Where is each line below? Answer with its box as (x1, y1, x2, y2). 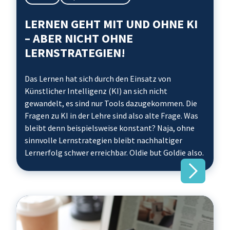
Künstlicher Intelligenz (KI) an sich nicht (25, 86, 167, 96)
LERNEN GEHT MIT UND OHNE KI (25, 16, 198, 32)
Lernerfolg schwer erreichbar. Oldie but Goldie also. (25, 147, 204, 158)
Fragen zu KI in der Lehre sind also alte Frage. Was (25, 110, 198, 121)
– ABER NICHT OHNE (25, 30, 133, 46)
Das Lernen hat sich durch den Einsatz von (25, 73, 171, 84)
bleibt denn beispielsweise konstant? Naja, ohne (25, 123, 195, 133)
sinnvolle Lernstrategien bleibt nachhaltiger (25, 135, 182, 145)
